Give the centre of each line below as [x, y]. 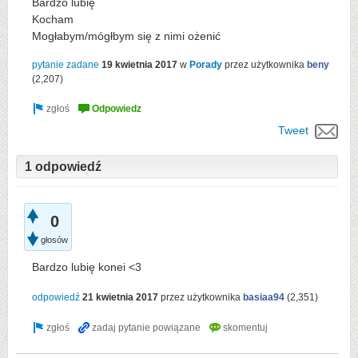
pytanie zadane [66, 65]
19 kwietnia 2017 [139, 65]
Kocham [53, 19]
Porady [206, 65]
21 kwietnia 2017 [120, 298]
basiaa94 [264, 298]
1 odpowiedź [63, 167]
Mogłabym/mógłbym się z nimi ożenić [126, 36]
